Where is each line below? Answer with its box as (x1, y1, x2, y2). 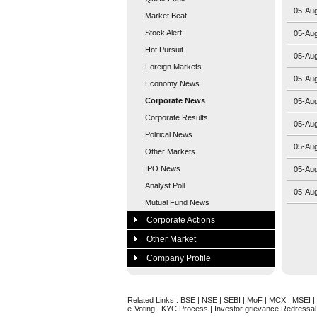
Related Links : (127, 296, 180, 304)
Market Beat (145, 11, 187, 20)
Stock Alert (145, 28, 182, 37)
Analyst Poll (145, 181, 185, 190)
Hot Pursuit (145, 45, 183, 54)
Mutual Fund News (145, 198, 209, 207)
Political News (145, 130, 192, 139)
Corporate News (145, 96, 205, 105)
